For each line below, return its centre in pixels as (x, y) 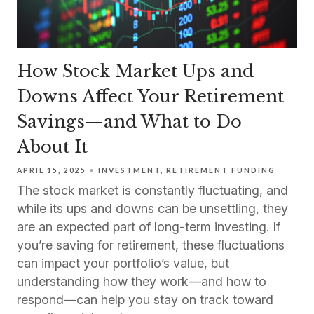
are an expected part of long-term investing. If (149, 227)
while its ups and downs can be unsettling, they (152, 209)
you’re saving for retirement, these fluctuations (151, 245)
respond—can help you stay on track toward (145, 300)
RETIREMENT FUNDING (221, 171)
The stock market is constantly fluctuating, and (152, 191)
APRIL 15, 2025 (52, 171)
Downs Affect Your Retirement (150, 97)
